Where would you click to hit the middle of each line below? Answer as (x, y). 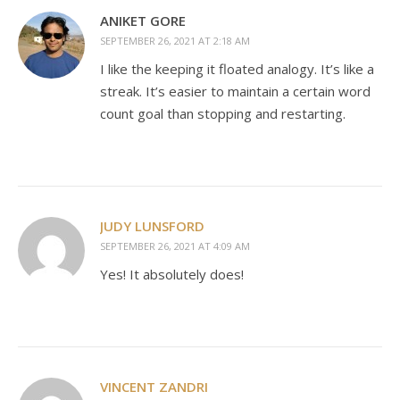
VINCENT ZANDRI (154, 387)
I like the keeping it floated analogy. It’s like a (237, 69)
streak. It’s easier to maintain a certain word (235, 91)
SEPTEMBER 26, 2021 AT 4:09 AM (175, 246)
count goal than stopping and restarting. (223, 113)
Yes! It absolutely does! (172, 274)
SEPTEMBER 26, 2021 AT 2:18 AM (175, 41)
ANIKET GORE (143, 21)
